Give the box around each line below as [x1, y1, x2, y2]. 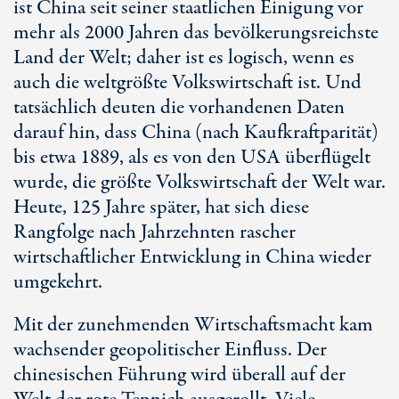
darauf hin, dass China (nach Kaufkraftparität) [13, 118, 379, 147]
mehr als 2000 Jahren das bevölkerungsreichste [13, 19, 379, 47]
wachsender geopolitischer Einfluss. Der [13, 336, 327, 364]
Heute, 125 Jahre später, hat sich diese [13, 193, 309, 222]
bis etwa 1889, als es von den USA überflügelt [13, 143, 370, 172]
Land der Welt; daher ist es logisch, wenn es [13, 44, 354, 72]
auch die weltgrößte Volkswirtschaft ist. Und [13, 69, 362, 97]
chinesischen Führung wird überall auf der [13, 361, 346, 389]
